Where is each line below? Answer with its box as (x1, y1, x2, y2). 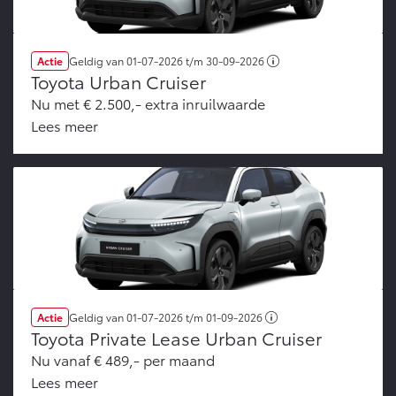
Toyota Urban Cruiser (31, 69, 206, 95)
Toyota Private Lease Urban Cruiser (31, 325, 322, 351)
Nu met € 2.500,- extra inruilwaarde (31, 93, 265, 114)
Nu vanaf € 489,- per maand (31, 349, 215, 370)
